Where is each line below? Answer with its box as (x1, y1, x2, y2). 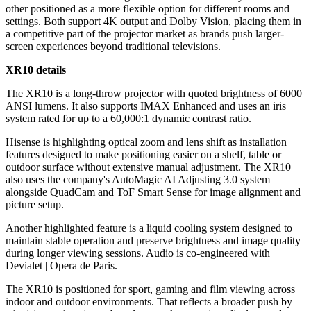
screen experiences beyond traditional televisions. (6, 40, 221, 53)
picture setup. (6, 199, 64, 211)
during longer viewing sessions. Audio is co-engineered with (6, 247, 270, 260)
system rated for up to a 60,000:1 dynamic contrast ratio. (6, 112, 251, 125)
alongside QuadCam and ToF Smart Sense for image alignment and (6, 186, 301, 199)
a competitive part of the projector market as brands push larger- (6, 28, 284, 40)
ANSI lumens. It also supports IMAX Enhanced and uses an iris (6, 100, 286, 112)
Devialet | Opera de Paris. (6, 260, 117, 272)
